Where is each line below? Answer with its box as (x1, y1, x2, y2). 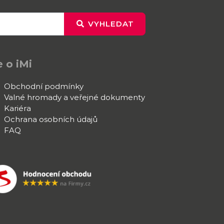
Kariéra (3, 103, 31, 113)
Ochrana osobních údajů (3, 114, 97, 124)
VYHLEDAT (87, 19, 134, 28)
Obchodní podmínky (3, 81, 83, 91)
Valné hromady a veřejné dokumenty (3, 92, 145, 102)
